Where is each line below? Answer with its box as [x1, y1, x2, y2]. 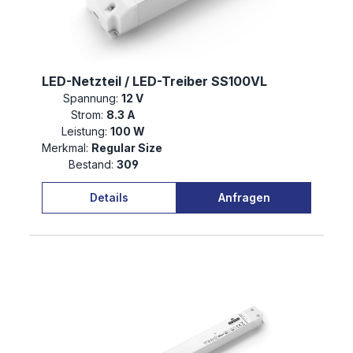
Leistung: [61, 124, 107, 139]
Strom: [71, 108, 103, 122]
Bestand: [68, 158, 113, 172]
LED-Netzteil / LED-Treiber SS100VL [42, 73, 267, 90]
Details [90, 190, 128, 204]
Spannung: [63, 91, 118, 106]
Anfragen [217, 190, 270, 204]
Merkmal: [42, 141, 88, 155]
